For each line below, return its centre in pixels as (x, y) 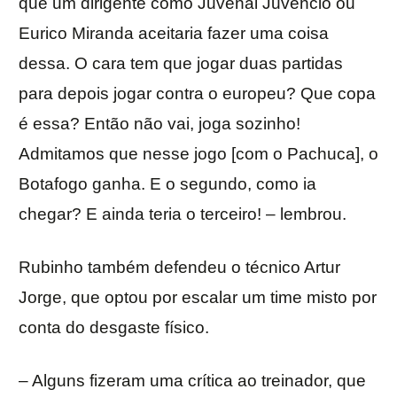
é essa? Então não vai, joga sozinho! (160, 124)
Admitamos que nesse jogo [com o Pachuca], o (198, 154)
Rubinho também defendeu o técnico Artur (179, 268)
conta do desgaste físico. (114, 328)
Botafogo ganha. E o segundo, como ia (167, 184)
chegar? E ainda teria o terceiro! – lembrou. (183, 214)
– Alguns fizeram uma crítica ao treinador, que (192, 381)
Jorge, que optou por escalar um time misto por (198, 298)
